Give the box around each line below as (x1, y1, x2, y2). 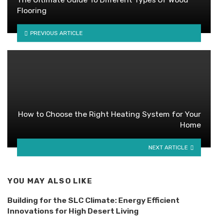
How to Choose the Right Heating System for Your (18, 109, 201, 119)
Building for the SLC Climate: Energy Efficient (7, 196, 180, 205)
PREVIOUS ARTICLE (30, 29, 83, 36)
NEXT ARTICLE (148, 144, 188, 151)
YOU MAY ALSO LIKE (7, 177, 92, 186)
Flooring (17, 6, 47, 16)
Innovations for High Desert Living (7, 206, 139, 216)
